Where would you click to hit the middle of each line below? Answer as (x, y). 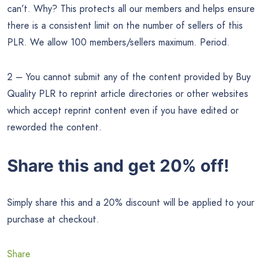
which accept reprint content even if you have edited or (123, 110)
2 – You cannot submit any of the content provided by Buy (129, 77)
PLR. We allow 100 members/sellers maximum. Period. (118, 42)
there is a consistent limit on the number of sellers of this (125, 25)
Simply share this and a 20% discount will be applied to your (131, 203)
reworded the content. (54, 127)
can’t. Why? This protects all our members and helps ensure (131, 8)
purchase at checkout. (53, 220)
